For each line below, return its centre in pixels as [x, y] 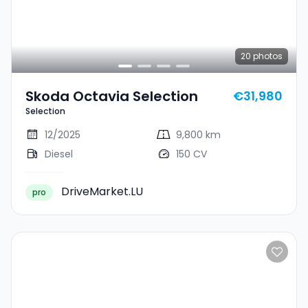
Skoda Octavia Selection [112, 96]
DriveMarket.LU [102, 191]
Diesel [59, 154]
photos [267, 56]
